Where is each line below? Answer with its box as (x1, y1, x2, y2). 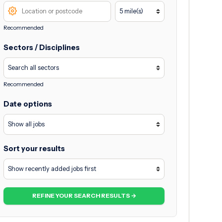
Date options (3, 99, 52, 109)
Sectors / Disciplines (3, 43, 80, 52)
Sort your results (3, 144, 65, 153)
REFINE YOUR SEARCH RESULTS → (32, 192, 136, 200)
